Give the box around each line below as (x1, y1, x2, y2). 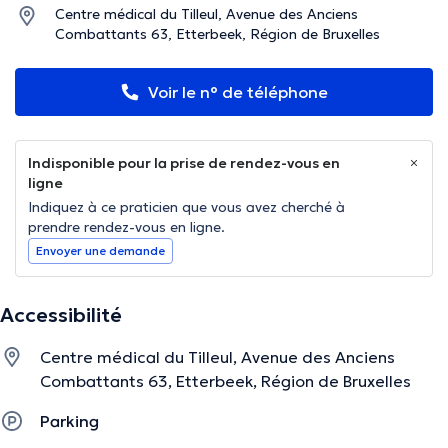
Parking (40, 411, 99, 432)
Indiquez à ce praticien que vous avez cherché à (28, 198, 345, 217)
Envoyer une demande (36, 243, 165, 259)
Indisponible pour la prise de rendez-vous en (28, 154, 340, 173)
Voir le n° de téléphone (148, 82, 328, 103)
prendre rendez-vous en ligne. (28, 218, 225, 237)
